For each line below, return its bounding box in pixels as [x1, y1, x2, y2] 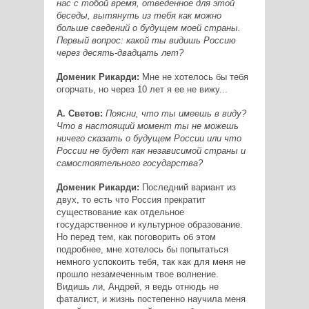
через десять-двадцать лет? [56, 47, 183, 58]
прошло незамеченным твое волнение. [56, 268, 219, 279]
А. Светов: [56, 108, 103, 119]
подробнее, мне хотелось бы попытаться [56, 243, 228, 255]
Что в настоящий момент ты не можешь [56, 120, 239, 131]
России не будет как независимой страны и [56, 145, 246, 156]
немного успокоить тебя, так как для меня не [56, 256, 246, 267]
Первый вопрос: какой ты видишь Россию [56, 34, 236, 46]
